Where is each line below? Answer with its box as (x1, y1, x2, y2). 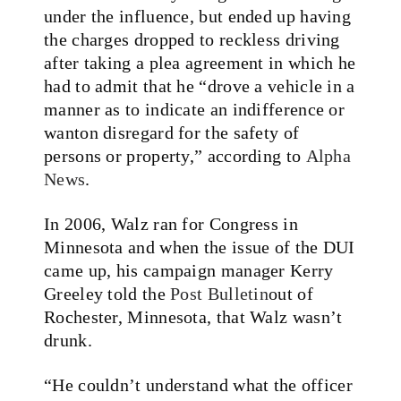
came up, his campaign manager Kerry (44, 260, 334, 280)
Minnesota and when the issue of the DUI (44, 236, 355, 257)
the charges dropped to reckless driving (44, 29, 340, 49)
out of (269, 283, 313, 303)
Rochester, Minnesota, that (44, 306, 245, 327)
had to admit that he (44, 75, 200, 96)
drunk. (44, 329, 92, 350)
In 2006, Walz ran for (44, 213, 209, 234)
